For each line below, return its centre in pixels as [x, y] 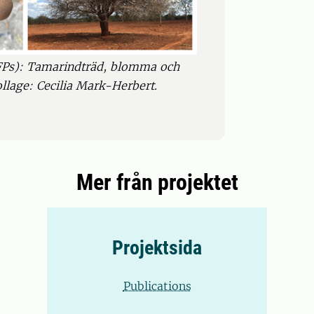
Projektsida [157, 247]
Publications [157, 286]
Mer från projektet [157, 182]
